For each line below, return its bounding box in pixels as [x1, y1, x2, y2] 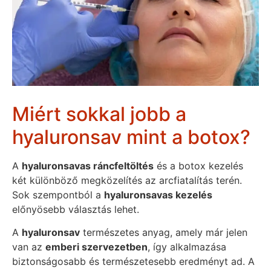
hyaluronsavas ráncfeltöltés [22, 159, 154, 172]
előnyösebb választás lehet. [12, 203, 139, 215]
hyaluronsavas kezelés [104, 188, 212, 201]
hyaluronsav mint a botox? [12, 125, 250, 149]
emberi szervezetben [45, 241, 148, 253]
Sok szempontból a [12, 188, 104, 201]
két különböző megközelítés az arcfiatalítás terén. [12, 174, 242, 186]
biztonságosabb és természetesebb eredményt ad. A [12, 255, 255, 268]
